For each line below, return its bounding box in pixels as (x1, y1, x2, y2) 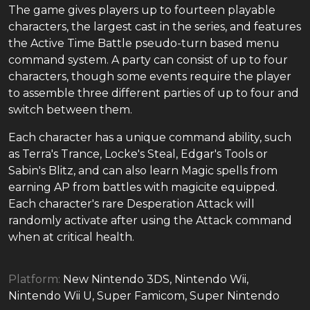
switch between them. (8, 103, 132, 116)
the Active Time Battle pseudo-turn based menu (8, 37, 280, 50)
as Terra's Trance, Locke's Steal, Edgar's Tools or (8, 147, 268, 161)
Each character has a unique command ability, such (8, 131, 291, 144)
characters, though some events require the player (8, 70, 291, 83)
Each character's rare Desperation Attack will (8, 197, 255, 210)
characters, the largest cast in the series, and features (8, 20, 301, 33)
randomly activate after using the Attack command (8, 214, 292, 227)
